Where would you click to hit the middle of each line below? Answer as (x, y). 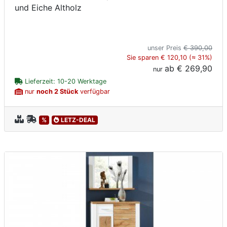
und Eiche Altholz (48, 8)
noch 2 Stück (57, 92)
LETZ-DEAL (78, 120)
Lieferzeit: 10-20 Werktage (65, 82)
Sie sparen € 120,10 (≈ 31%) (169, 58)
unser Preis (165, 48)
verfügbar (94, 92)
